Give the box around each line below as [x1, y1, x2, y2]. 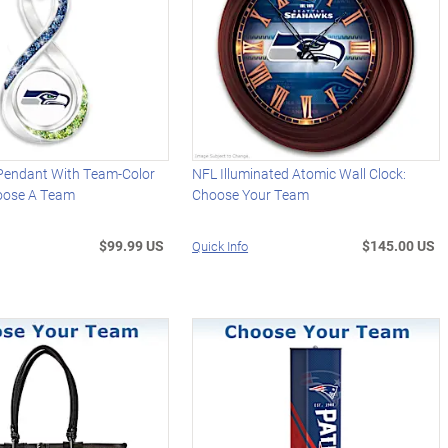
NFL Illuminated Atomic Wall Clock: [192, 163, 407, 183]
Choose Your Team [192, 184, 310, 204]
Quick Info [192, 236, 249, 255]
